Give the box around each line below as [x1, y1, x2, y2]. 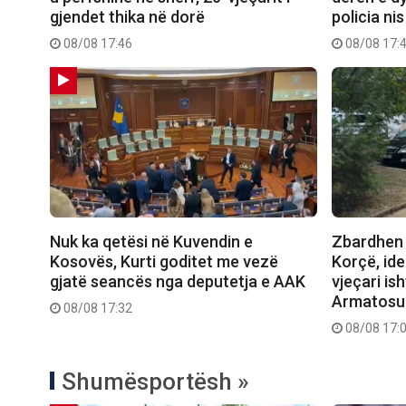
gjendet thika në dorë [50, 7, 205, 27]
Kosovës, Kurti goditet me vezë [50, 252, 278, 272]
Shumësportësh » [62, 368, 249, 396]
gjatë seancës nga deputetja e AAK [50, 272, 305, 292]
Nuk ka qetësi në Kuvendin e [50, 232, 253, 252]
